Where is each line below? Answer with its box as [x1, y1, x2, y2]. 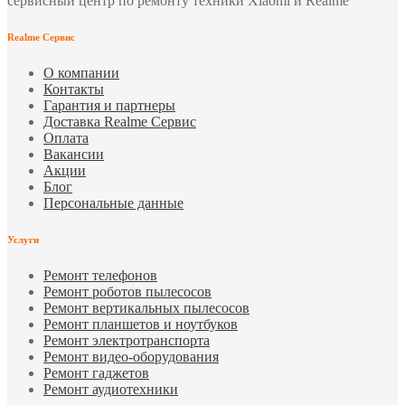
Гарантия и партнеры [43, 97, 175, 113]
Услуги [7, 233, 39, 245]
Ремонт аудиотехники [43, 381, 178, 397]
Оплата [43, 129, 89, 146]
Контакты [43, 80, 104, 97]
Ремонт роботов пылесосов [43, 283, 212, 299]
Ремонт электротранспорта [43, 332, 210, 348]
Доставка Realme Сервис [43, 113, 196, 129]
